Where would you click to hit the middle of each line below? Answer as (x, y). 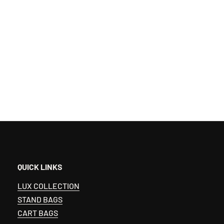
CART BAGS (37, 212)
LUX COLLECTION (48, 185)
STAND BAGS (40, 199)
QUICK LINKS (40, 166)
